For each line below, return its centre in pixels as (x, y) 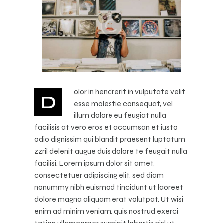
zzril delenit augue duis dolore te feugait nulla (111, 151)
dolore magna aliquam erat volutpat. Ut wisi (109, 199)
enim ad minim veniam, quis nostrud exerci (106, 211)
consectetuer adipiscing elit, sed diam (99, 175)
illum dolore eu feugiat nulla (120, 115)
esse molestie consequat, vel (123, 103)
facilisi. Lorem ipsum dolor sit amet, (95, 163)
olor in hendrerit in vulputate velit (130, 91)
